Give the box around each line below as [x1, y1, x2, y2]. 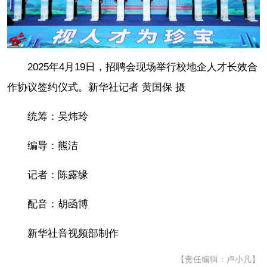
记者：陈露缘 [27, 169, 88, 181]
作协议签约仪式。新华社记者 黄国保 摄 [7, 81, 185, 93]
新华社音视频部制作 [27, 227, 119, 239]
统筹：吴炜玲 [27, 110, 88, 122]
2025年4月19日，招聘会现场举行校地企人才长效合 [27, 61, 257, 73]
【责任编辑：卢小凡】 [176, 254, 260, 264]
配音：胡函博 [27, 198, 88, 210]
